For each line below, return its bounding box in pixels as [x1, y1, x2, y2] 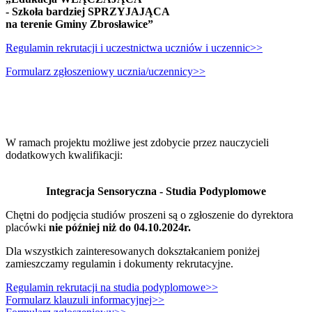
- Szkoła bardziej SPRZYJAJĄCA [6, 5, 170, 17]
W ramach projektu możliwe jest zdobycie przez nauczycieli [6, 136, 269, 148]
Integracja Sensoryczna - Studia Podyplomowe [46, 185, 266, 197]
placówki [6, 221, 49, 233]
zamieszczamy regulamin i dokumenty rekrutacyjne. [6, 257, 233, 270]
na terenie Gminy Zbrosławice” [6, 17, 153, 30]
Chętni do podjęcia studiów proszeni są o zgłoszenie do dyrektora [6, 208, 293, 221]
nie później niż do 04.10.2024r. [49, 221, 191, 233]
